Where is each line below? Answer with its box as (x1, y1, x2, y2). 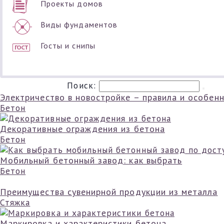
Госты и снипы (40, 40, 95, 50)
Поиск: (67, 79, 99, 91)
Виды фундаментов (40, 19, 117, 29)
